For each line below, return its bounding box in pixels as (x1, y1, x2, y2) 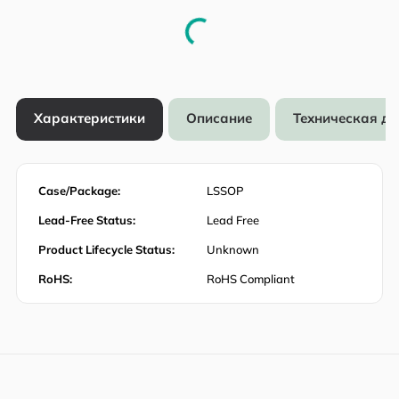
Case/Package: (38, 183, 120, 198)
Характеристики (34, 110, 145, 127)
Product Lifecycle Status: (38, 241, 175, 256)
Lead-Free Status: (38, 212, 135, 227)
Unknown (207, 241, 259, 256)
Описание (186, 110, 252, 127)
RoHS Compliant (207, 271, 295, 286)
